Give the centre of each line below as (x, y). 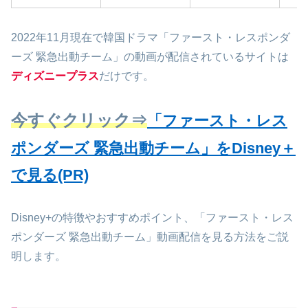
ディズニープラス (55, 76)
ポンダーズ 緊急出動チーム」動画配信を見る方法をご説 (150, 237)
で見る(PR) (50, 175)
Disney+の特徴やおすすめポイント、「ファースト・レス (152, 218)
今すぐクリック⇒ (79, 120)
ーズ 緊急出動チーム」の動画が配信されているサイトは (150, 56)
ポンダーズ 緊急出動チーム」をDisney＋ (153, 148)
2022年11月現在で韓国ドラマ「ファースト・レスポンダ (151, 37)
